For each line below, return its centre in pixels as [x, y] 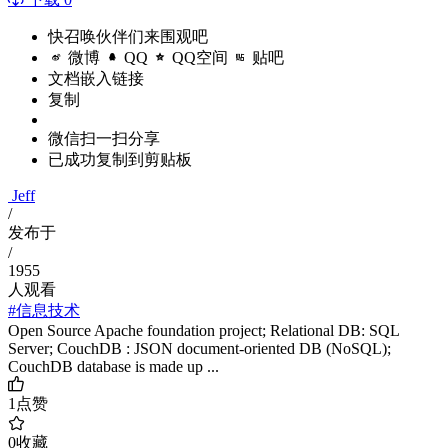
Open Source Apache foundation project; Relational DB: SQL [203, 331]
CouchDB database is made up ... [113, 367]
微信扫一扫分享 [104, 139]
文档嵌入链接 [96, 79]
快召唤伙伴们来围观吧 [128, 37]
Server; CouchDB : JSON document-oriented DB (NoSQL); [199, 349]
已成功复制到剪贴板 [120, 160]
